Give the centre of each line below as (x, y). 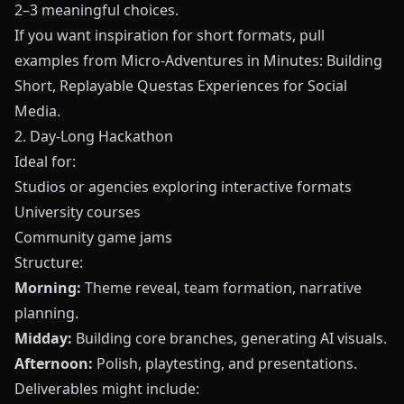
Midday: (43, 338)
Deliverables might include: (107, 389)
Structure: (49, 262)
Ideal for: (45, 161)
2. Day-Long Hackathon (94, 136)
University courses (78, 212)
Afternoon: (54, 363)
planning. (46, 313)
